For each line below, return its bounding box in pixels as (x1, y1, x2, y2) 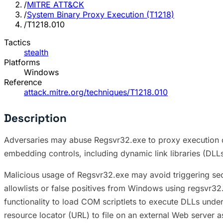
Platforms (4, 57, 40, 68)
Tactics (4, 37, 30, 48)
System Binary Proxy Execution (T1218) (27, 9, 174, 20)
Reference (4, 77, 42, 88)
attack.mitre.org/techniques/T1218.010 (24, 87, 168, 98)
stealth (24, 47, 48, 58)
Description (4, 111, 67, 126)
